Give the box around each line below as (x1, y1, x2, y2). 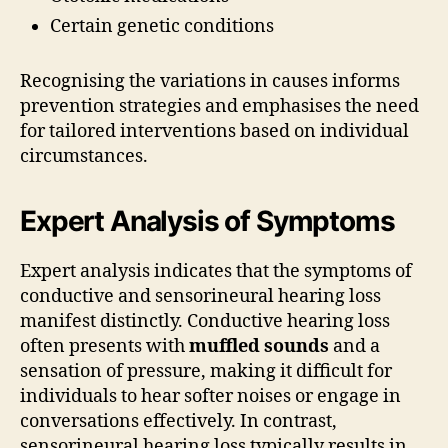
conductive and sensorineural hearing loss (20, 284, 381, 308)
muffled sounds (189, 334, 329, 358)
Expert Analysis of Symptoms (20, 203, 395, 238)
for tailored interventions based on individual (20, 119, 409, 143)
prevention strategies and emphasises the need (20, 94, 419, 118)
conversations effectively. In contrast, (20, 409, 337, 433)
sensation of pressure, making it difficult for (20, 359, 392, 383)
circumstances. (20, 144, 148, 168)
